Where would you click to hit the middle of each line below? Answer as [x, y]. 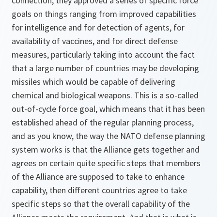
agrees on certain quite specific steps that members [106, 163]
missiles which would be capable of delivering [93, 82]
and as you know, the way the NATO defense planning [108, 136]
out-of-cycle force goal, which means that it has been [108, 109]
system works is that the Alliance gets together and [106, 149]
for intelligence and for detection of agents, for [98, 27]
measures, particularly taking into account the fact [103, 54]
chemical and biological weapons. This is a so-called [105, 95]
